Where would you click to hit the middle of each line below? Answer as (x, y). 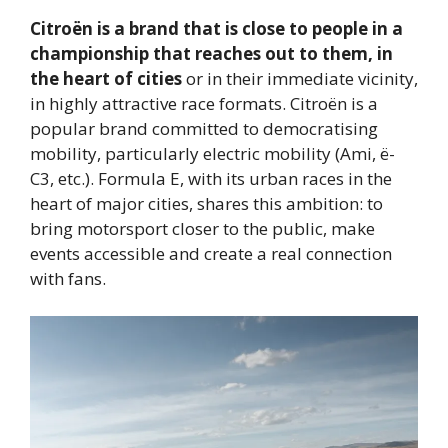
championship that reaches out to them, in (211, 53)
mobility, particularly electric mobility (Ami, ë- (212, 153)
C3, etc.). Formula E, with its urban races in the (211, 178)
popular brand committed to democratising (204, 128)
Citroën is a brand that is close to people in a (216, 28)
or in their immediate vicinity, (302, 78)
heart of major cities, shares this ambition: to (206, 203)
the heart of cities (108, 78)
